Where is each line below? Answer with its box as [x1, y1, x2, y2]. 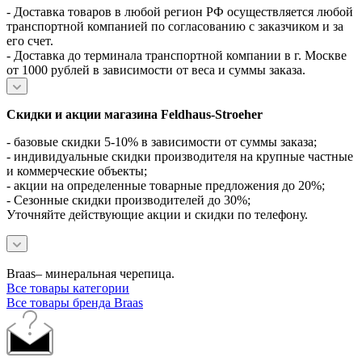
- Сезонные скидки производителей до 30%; [6, 193, 250, 208]
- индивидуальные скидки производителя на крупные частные [6, 149, 353, 164]
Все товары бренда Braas [6, 296, 143, 310]
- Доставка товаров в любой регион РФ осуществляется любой [6, 5, 353, 19]
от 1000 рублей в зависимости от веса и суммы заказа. [6, 63, 305, 78]
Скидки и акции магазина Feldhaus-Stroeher [6, 107, 263, 122]
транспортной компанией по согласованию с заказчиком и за [6, 19, 343, 34]
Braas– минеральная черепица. [6, 267, 175, 281]
